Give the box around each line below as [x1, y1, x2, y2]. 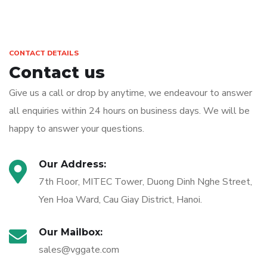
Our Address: [39, 159, 106, 170]
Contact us [9, 63, 105, 83]
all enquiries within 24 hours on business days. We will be [9, 104, 250, 118]
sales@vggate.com [39, 243, 119, 257]
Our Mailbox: [39, 226, 103, 238]
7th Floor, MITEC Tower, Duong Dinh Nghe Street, [39, 175, 252, 189]
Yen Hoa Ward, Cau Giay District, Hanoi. [39, 193, 202, 207]
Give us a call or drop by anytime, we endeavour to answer [9, 86, 252, 100]
